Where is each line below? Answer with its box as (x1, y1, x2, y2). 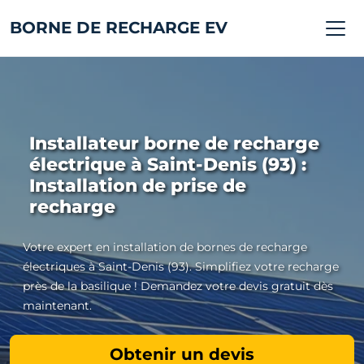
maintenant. (23, 298, 92, 313)
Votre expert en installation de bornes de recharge (23, 240, 307, 254)
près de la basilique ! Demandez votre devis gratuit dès (23, 279, 333, 293)
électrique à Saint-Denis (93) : (29, 154, 306, 175)
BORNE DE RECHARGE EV (10, 18, 227, 37)
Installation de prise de (29, 175, 246, 197)
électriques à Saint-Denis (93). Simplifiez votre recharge (23, 259, 339, 274)
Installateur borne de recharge (29, 132, 319, 154)
